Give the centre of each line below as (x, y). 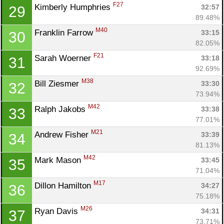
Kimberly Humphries (74, 7)
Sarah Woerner (64, 58)
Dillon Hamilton (64, 185)
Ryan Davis (57, 211)
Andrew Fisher (63, 134)
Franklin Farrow (65, 32)
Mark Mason (59, 160)
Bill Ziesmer (58, 83)
